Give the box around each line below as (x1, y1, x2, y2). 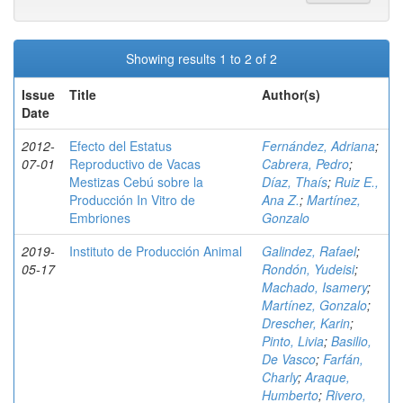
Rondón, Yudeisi (262, 260, 354, 278)
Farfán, (323, 350, 363, 368)
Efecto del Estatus (69, 137, 172, 155)
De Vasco (262, 350, 316, 368)
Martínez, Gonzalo (262, 296, 367, 314)
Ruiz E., (335, 173, 379, 191)
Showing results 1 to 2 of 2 (126, 49, 277, 67)
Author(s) (262, 85, 320, 103)
